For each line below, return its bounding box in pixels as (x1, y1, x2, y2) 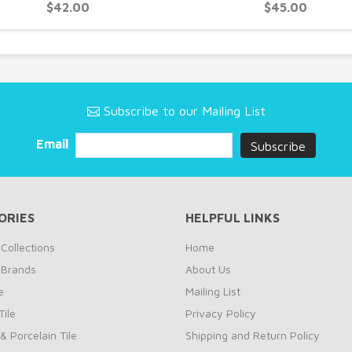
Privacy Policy (185, 306, 256, 320)
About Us (185, 262, 231, 276)
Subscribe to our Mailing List (99, 104, 266, 118)
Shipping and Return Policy (185, 328, 320, 342)
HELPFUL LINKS (185, 211, 280, 225)
